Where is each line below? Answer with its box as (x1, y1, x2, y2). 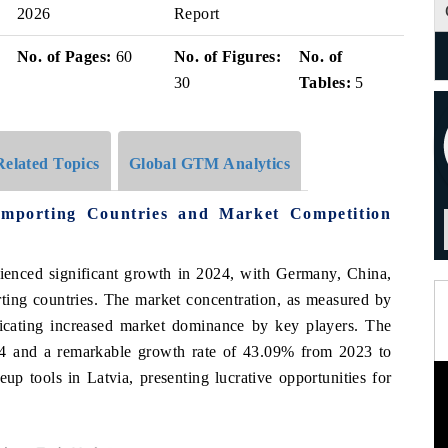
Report (174, 5, 220, 22)
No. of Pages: (17, 48, 112, 65)
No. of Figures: (174, 48, 282, 65)
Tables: (299, 74, 351, 91)
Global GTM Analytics (128, 154, 291, 172)
